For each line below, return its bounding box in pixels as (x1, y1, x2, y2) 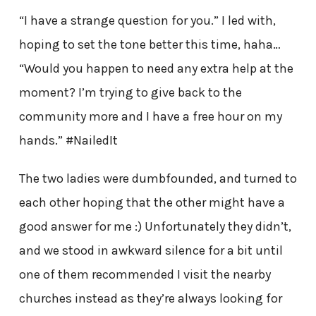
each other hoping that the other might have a (18, 194, 285, 210)
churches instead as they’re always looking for (18, 290, 282, 306)
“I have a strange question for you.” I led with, (18, 12, 276, 28)
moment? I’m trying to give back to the (18, 84, 242, 100)
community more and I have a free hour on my (18, 108, 282, 124)
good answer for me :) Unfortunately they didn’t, (18, 218, 291, 234)
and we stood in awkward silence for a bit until (18, 242, 283, 258)
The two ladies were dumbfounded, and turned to (18, 170, 297, 186)
